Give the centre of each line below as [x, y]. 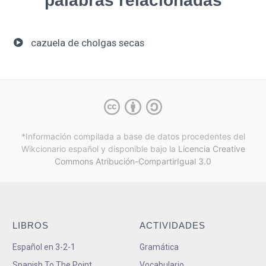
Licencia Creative [211, 149]
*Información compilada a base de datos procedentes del [133, 137]
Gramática [159, 247]
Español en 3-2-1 [44, 247]
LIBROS [31, 225]
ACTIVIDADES [172, 225]
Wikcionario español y [63, 149]
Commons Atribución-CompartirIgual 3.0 [133, 161]
